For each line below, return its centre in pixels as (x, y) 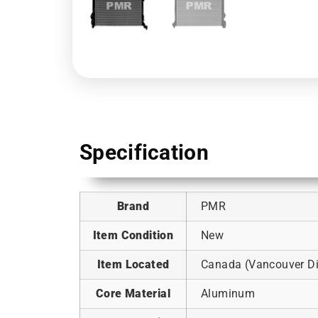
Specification (144, 152)
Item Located (133, 264)
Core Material (133, 293)
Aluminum (228, 293)
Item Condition (133, 235)
